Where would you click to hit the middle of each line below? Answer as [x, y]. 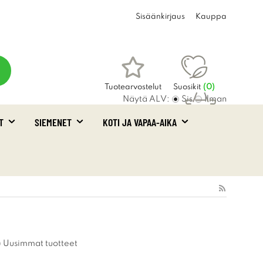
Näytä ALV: [146, 99]
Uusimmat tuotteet [40, 244]
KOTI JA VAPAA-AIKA [140, 122]
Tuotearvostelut [133, 87]
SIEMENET [53, 122]
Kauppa [211, 17]
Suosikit [187, 87]
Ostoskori [193, 124]
